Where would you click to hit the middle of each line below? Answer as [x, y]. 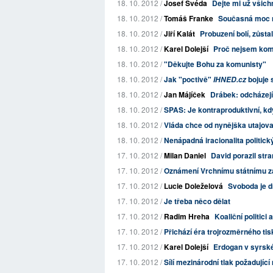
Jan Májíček [185, 94]
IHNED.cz [230, 80]
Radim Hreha [187, 216]
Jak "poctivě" [189, 79]
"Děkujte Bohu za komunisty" [215, 64]
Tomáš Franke [189, 18]
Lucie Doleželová [193, 186]
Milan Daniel [185, 155]
